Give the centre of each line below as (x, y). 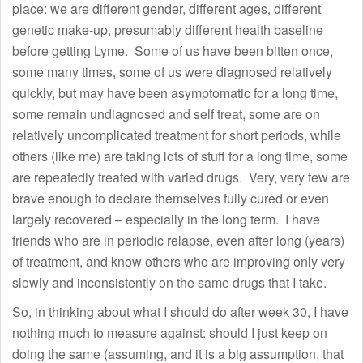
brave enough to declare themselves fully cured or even (171, 198)
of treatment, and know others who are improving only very (179, 261)
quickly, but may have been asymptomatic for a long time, (175, 92)
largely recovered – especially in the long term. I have (166, 219)
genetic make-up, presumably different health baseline (168, 29)
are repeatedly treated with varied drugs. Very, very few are (181, 177)
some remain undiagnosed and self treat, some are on (166, 113)
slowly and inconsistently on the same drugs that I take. (169, 282)
